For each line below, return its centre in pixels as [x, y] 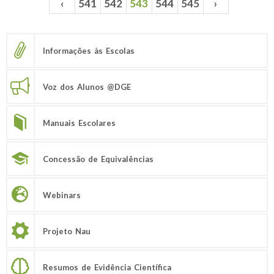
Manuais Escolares [79, 123]
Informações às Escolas [89, 50]
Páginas [31, 10]
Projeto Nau [67, 231]
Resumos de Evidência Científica [107, 267]
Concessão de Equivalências [98, 159]
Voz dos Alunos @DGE [87, 87]
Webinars [62, 195]
